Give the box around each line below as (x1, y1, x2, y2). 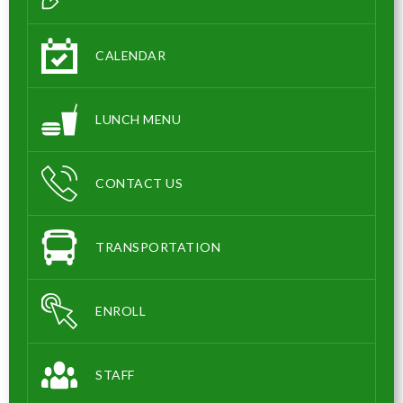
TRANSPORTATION (95, 238, 220, 255)
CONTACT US (95, 175, 183, 191)
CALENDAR (95, 47, 166, 63)
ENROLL (95, 302, 146, 318)
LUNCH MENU (95, 111, 181, 127)
